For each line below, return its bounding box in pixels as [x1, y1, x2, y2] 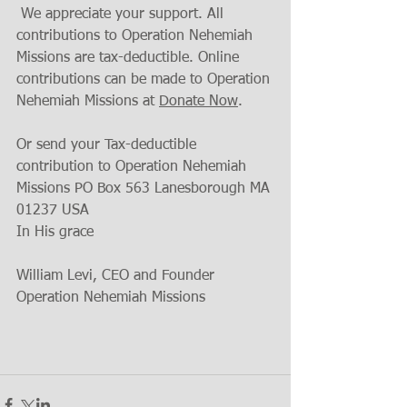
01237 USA [16, 203, 89, 218]
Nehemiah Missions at [16, 94, 159, 109]
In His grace [16, 224, 94, 240]
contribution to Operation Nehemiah [16, 159, 251, 174]
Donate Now [159, 94, 238, 109]
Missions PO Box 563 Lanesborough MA [16, 181, 274, 196]
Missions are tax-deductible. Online [16, 50, 243, 65]
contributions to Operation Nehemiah [16, 28, 257, 44]
